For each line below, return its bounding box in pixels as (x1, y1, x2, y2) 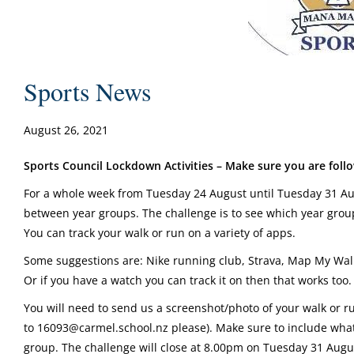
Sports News (24, 74, 151, 108)
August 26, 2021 (24, 122, 108, 137)
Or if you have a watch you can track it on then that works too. (24, 273, 352, 288)
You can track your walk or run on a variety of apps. (24, 225, 296, 240)
